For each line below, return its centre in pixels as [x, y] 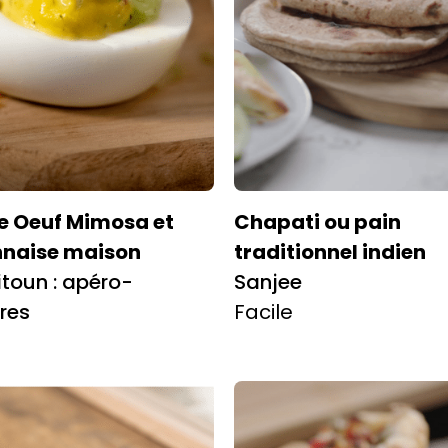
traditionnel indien [330, 251]
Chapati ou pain [317, 221]
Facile [263, 311]
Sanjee [268, 281]
